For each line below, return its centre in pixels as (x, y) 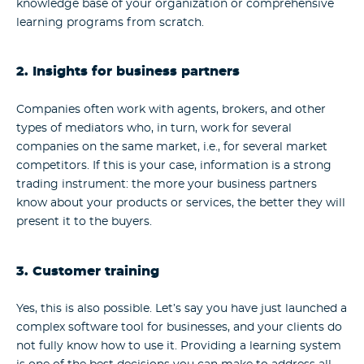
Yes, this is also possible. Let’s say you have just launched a (182, 309)
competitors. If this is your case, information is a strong (174, 165)
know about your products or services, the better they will (181, 203)
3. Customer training (88, 271)
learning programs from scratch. (110, 22)
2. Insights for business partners (128, 72)
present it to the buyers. (84, 221)
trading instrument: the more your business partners (167, 184)
